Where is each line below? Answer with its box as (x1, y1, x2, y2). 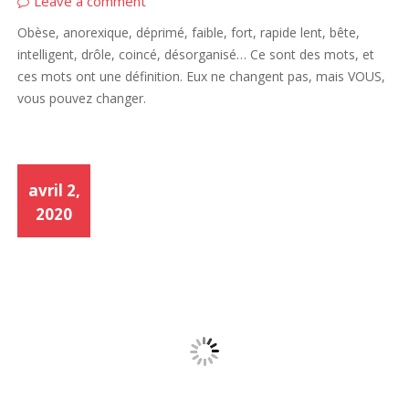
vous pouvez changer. (17, 89, 147, 107)
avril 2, (27, 179, 80, 201)
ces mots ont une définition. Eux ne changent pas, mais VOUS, (17, 67, 386, 85)
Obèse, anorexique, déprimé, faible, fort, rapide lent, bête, (17, 23, 361, 41)
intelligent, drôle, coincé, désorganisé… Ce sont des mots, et (17, 45, 375, 63)
